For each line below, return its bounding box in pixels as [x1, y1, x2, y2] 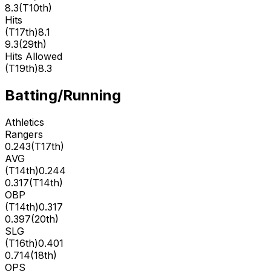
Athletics [5, 116, 44, 128]
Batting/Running [5, 86, 121, 104]
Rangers [5, 128, 43, 140]
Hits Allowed [5, 50, 62, 62]
